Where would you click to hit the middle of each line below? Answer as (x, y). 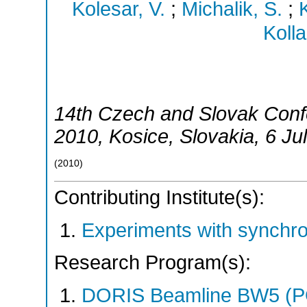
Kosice (139, 136)
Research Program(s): (152, 263)
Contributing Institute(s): (159, 198)
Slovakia (217, 136)
